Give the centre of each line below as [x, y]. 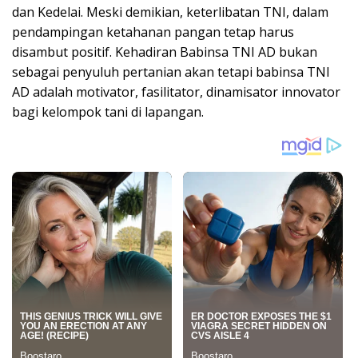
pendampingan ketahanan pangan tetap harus [153, 32]
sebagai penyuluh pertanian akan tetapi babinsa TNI [171, 72]
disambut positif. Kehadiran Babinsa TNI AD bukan [165, 52]
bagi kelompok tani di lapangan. [108, 112]
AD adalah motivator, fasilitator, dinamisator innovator [176, 92]
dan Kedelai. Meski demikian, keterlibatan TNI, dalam [170, 12]
